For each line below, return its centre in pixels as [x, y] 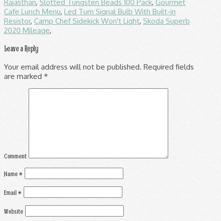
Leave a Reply [21, 49]
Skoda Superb [166, 21]
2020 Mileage [27, 30]
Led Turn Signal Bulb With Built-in [120, 11]
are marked [24, 76]
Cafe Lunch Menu [32, 11]
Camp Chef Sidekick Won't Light [87, 21]
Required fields [168, 67]
